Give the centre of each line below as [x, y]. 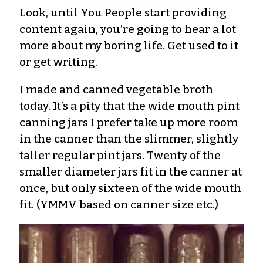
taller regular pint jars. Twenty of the [120, 155]
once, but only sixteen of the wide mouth [130, 188]
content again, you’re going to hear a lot [128, 29]
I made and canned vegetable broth [116, 89]
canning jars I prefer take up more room [129, 122]
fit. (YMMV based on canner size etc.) [119, 204]
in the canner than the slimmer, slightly [129, 139]
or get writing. [58, 62]
